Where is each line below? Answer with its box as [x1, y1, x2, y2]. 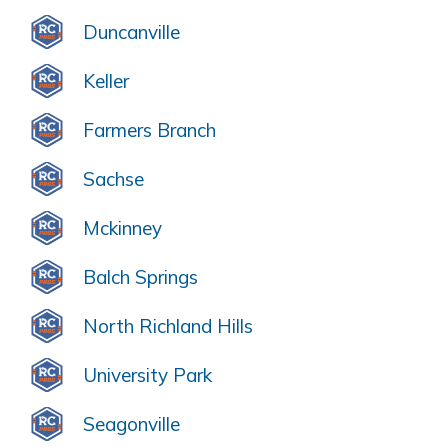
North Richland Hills [83, 314, 253, 339]
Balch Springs [83, 265, 198, 290]
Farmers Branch [83, 118, 216, 143]
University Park [83, 363, 212, 388]
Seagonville [83, 412, 180, 437]
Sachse [83, 167, 144, 192]
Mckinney [83, 216, 162, 241]
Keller [83, 69, 129, 94]
